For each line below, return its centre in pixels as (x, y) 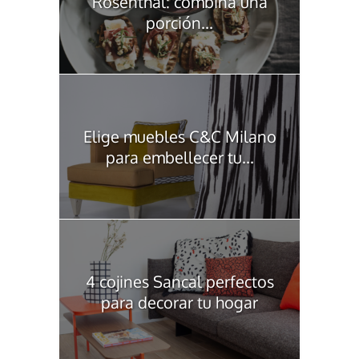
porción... (179, 22)
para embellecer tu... (179, 157)
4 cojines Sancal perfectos (179, 281)
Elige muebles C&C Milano (179, 136)
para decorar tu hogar (179, 302)
